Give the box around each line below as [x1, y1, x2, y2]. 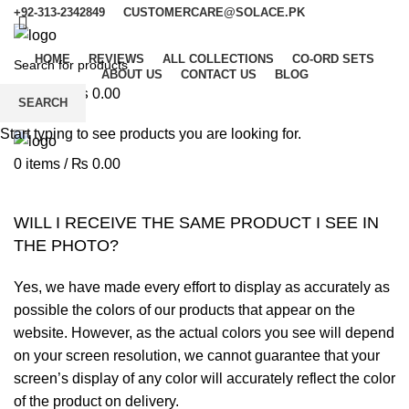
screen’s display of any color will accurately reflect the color [14, 370, 395, 386]
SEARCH [18, 96, 68, 110]
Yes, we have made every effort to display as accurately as [14, 278, 390, 295]
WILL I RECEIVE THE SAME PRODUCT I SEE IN [14, 213, 379, 232]
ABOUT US [100, 68, 163, 82]
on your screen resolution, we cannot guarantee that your [14, 347, 380, 363]
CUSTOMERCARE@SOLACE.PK [123, 5, 305, 19]
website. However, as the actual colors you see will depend [14, 324, 394, 341]
